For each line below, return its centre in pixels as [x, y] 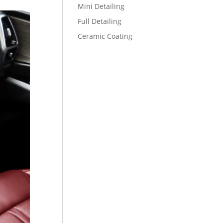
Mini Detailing [101, 6]
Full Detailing [99, 21]
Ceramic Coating [105, 36]
